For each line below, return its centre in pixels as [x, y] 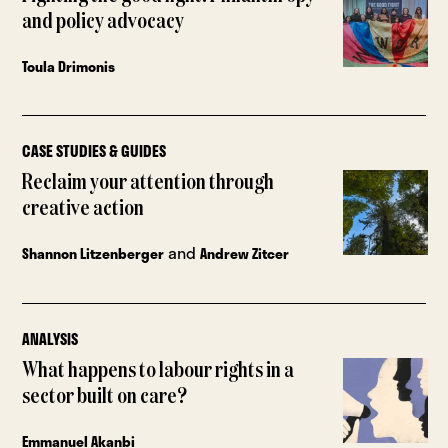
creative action [83, 209]
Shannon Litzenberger [93, 254]
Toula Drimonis [69, 66]
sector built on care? [105, 397]
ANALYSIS [50, 339]
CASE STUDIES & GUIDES [94, 151]
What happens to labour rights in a [158, 371]
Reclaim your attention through [148, 183]
